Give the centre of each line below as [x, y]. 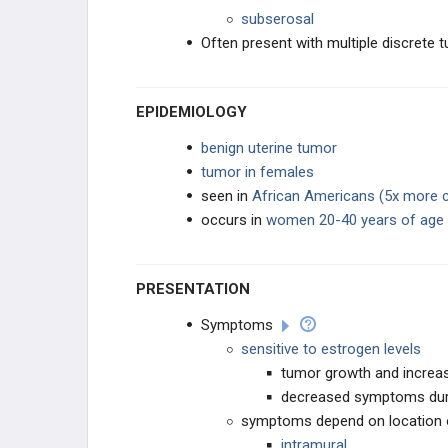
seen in [226, 196]
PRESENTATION [198, 289]
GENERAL [160, 40]
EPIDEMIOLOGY [196, 112]
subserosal [277, 19]
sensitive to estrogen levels [331, 349]
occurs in [231, 220]
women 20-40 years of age [353, 220]
